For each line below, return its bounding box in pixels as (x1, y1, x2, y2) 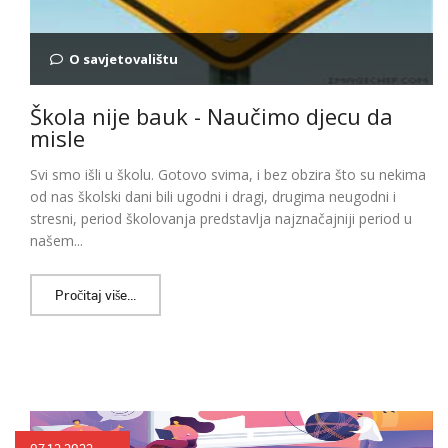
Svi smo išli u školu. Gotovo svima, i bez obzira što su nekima (30, 164, 426, 184)
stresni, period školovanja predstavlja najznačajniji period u (30, 208, 412, 228)
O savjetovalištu (69, 49, 178, 68)
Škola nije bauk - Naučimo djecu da (30, 100, 393, 131)
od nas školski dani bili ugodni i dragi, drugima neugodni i (30, 186, 396, 206)
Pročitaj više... (55, 285, 136, 303)
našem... (30, 230, 83, 250)
